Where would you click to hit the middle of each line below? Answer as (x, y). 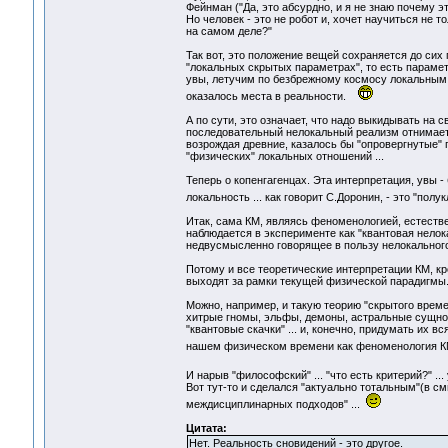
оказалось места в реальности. (271, 96)
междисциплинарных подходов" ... (275, 404)
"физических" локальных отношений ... (284, 156)
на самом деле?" (228, 31)
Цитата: (206, 428)
